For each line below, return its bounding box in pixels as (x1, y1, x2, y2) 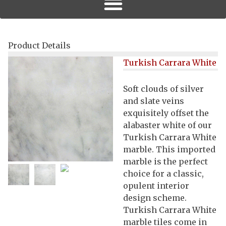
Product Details (8, 40, 71, 50)
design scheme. (123, 192, 187, 203)
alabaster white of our (123, 120, 212, 130)
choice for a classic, (123, 168, 204, 179)
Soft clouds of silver (123, 83, 204, 94)
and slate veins (123, 95, 184, 106)
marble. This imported (123, 144, 215, 154)
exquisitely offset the (123, 107, 209, 118)
